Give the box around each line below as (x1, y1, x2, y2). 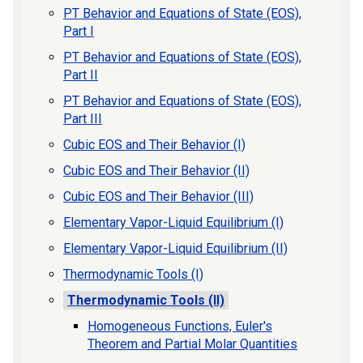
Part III (63, 110, 102, 126)
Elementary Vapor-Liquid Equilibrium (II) (63, 240, 288, 256)
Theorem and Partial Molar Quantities (88, 335, 297, 352)
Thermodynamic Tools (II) (67, 292, 224, 308)
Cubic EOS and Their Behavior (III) (63, 188, 254, 204)
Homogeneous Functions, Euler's (88, 318, 272, 334)
